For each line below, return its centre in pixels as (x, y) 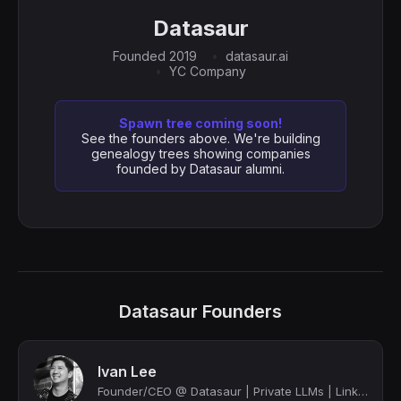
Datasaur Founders (200, 311)
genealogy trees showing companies (200, 154)
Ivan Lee (127, 371)
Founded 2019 (155, 56)
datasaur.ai (257, 56)
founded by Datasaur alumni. (200, 169)
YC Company (208, 71)
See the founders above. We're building (200, 138)
